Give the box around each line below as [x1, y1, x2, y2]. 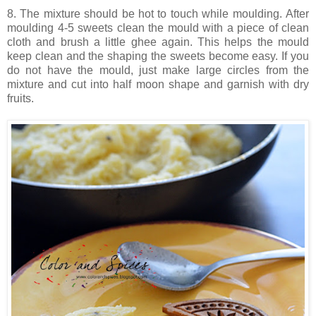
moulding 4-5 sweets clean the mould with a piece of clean [7, 21, 309, 34]
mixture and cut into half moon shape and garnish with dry [7, 78, 309, 90]
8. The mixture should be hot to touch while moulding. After [7, 7, 309, 20]
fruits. [7, 92, 34, 104]
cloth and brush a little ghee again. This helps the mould [7, 35, 309, 48]
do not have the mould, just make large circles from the [7, 63, 309, 76]
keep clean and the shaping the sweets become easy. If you [7, 49, 309, 62]
